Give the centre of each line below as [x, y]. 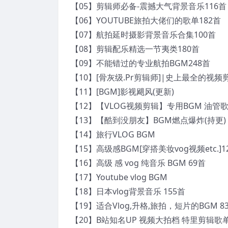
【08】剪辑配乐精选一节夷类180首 [135, 49]
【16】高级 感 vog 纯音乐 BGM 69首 [138, 163]
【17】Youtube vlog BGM [119, 177]
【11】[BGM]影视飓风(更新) [122, 91]
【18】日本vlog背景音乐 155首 [128, 191]
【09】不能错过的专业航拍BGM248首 [140, 63]
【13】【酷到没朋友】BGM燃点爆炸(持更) [148, 120]
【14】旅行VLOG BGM [113, 134]
